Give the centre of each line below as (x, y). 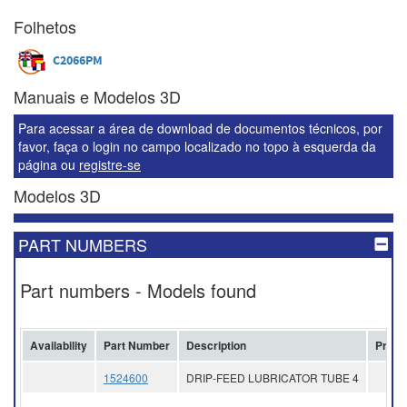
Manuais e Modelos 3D (97, 96)
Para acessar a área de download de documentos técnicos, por (200, 128)
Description (216, 345)
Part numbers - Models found (138, 290)
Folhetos (45, 26)
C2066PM (78, 61)
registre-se (110, 164)
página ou (49, 164)
